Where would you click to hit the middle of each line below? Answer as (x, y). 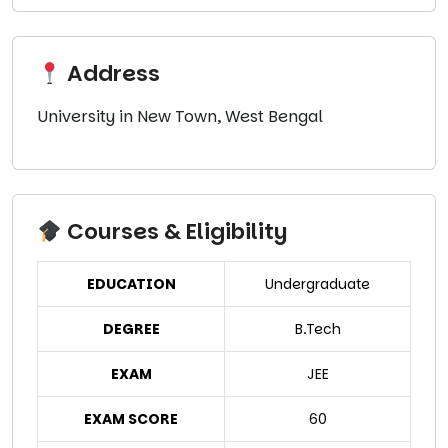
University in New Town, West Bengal (180, 117)
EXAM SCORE (131, 419)
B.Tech (317, 329)
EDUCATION (131, 284)
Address (110, 74)
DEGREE (131, 329)
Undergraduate (317, 284)
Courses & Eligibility (174, 232)
